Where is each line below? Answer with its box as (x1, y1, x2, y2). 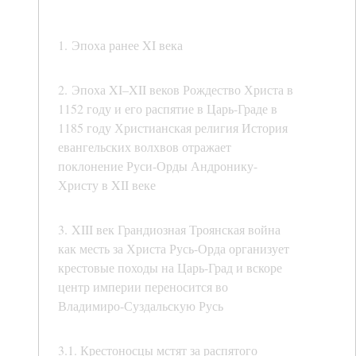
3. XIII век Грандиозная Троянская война (58, 221, 281, 238)
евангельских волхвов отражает (58, 138, 231, 156)
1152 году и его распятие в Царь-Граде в (58, 100, 277, 118)
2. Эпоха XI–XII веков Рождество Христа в (58, 81, 293, 99)
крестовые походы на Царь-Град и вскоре (58, 259, 282, 277)
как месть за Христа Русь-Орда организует (58, 240, 289, 257)
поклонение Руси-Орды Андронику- (58, 157, 257, 175)
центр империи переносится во (58, 278, 228, 296)
